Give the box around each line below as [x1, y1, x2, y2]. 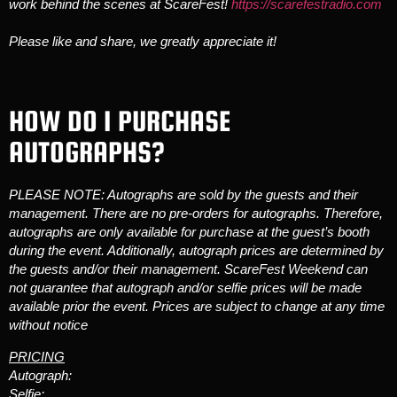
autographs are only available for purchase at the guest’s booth [9, 224, 370, 240]
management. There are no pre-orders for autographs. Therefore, [9, 206, 383, 222]
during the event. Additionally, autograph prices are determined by [9, 243, 384, 259]
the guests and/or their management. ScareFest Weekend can [9, 261, 368, 277]
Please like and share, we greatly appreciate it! [9, 34, 276, 50]
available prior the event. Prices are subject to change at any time [9, 299, 385, 315]
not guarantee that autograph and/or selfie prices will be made [9, 280, 362, 296]
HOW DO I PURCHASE [9, 105, 230, 138]
